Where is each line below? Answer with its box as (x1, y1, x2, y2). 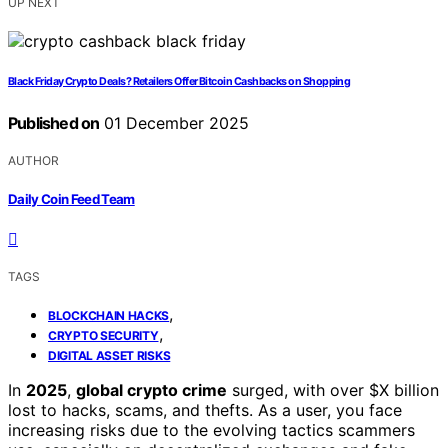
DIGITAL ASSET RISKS (48, 347, 171, 363)
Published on (8, 113, 100, 134)
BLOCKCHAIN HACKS (48, 307, 170, 323)
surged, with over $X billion (227, 379, 439, 400)
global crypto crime (76, 379, 227, 400)
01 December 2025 (99, 113, 250, 134)
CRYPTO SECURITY (48, 327, 159, 343)
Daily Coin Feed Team (8, 190, 135, 207)
